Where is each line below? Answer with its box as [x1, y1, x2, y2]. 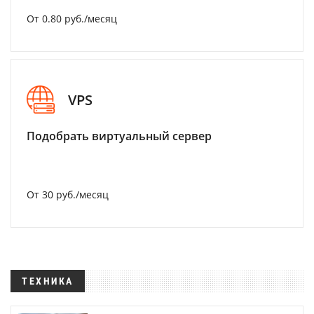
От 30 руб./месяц [27, 188, 109, 201]
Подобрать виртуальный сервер [27, 128, 212, 144]
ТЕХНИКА [22, 275, 74, 287]
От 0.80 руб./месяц [27, 12, 117, 25]
